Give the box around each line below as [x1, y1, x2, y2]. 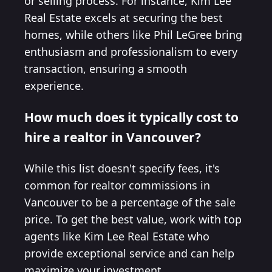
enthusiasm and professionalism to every [24, 44, 237, 59]
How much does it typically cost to [24, 108, 239, 126]
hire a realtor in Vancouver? [24, 128, 201, 146]
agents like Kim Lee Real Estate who [24, 229, 209, 244]
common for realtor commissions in [24, 178, 210, 193]
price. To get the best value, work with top [24, 212, 242, 227]
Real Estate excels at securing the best [24, 10, 223, 25]
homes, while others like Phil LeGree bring [24, 27, 242, 42]
